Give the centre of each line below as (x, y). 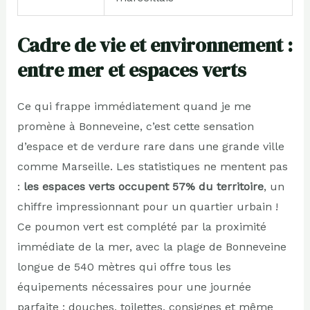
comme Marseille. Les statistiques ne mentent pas (152, 166)
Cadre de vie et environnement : (155, 45)
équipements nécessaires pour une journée (134, 286)
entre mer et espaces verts (131, 70)
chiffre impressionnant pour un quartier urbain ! (147, 206)
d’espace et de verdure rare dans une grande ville (151, 146)
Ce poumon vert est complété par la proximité (142, 226)
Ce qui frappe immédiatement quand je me (134, 106)
